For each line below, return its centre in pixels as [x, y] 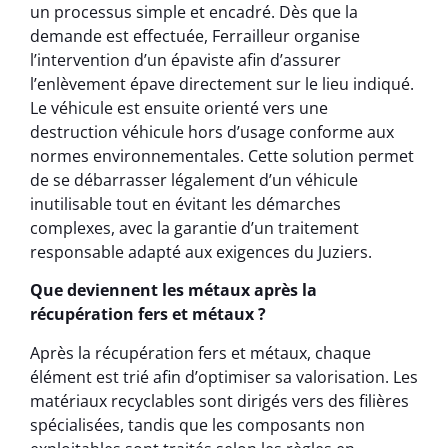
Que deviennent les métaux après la [173, 290]
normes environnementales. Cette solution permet [222, 155]
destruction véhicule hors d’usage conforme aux [212, 131]
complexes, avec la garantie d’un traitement [194, 227]
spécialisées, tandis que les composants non [197, 424]
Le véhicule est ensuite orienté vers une [179, 107]
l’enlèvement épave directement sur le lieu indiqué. [222, 83]
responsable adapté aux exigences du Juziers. [201, 251]
